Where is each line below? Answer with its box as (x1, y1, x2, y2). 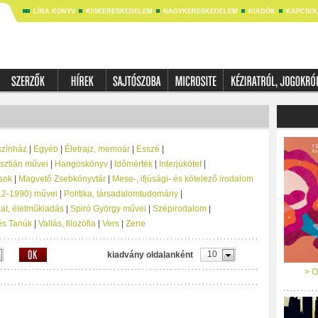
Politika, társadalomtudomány (63, 189, 178, 199)
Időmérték (114, 159, 153, 169)
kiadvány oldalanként (106, 250, 193, 260)
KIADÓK (248, 8, 275, 15)
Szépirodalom (152, 204, 207, 214)
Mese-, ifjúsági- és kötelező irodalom (111, 174, 253, 184)
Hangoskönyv (54, 159, 108, 169)
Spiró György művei (70, 204, 146, 214)
